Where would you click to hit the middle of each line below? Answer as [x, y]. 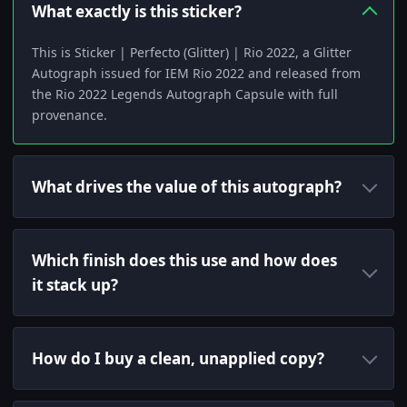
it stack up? [75, 285]
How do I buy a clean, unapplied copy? [178, 359]
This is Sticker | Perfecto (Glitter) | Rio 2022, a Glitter [192, 53]
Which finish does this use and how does [184, 261]
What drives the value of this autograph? [187, 187]
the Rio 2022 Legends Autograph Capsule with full [185, 94]
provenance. [69, 115]
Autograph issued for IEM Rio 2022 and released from [196, 74]
